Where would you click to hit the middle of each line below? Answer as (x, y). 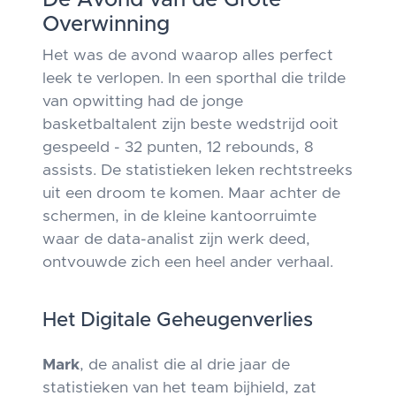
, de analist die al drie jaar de (185, 365)
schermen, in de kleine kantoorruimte (179, 217)
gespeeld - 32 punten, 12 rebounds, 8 (178, 148)
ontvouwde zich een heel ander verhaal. (188, 263)
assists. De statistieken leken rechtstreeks (198, 171)
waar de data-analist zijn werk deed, (176, 240)
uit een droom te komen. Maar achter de (191, 194)
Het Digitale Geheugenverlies (178, 320)
